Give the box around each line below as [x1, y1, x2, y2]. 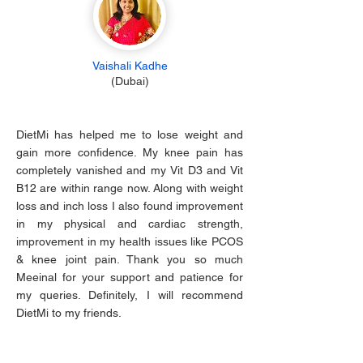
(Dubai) [111, 75, 149, 88]
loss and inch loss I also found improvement [16, 199, 243, 212]
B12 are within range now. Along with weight [16, 181, 243, 194]
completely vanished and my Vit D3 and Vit [16, 164, 243, 177]
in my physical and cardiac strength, [16, 217, 243, 230]
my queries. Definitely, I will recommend [16, 288, 243, 301]
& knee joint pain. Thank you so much [16, 253, 243, 266]
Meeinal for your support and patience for [16, 271, 243, 284]
